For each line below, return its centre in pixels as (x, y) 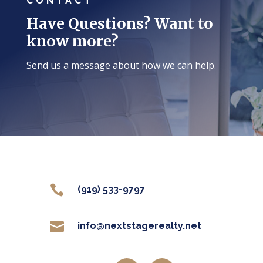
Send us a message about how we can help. (121, 65)
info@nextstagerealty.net (140, 226)
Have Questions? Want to (119, 24)
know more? (72, 41)
